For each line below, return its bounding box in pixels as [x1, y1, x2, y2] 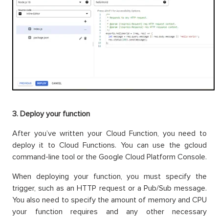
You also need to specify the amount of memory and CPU [12, 195, 207, 205]
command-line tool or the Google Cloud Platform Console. [12, 152, 207, 162]
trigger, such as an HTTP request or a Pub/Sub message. [12, 183, 207, 193]
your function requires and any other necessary [12, 206, 207, 217]
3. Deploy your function [12, 109, 90, 119]
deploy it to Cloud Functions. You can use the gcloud [12, 140, 207, 150]
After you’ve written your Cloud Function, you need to [12, 128, 207, 138]
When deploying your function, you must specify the [12, 171, 207, 181]
